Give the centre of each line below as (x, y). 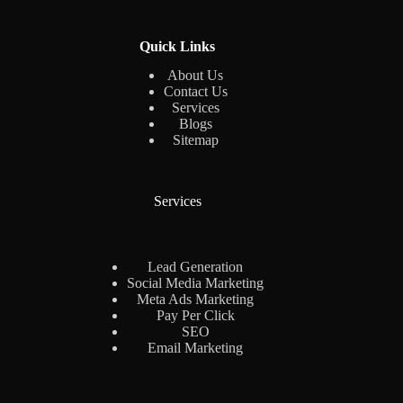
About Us (196, 76)
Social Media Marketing (196, 283)
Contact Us (195, 92)
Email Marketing (196, 348)
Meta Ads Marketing (196, 300)
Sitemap (195, 140)
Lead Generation (196, 267)
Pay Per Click (195, 316)
